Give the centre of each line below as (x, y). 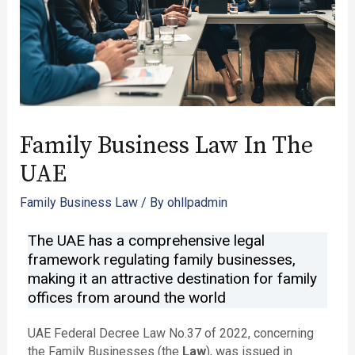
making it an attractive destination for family (172, 279)
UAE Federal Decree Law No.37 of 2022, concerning (170, 334)
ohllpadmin (197, 203)
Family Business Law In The (166, 146)
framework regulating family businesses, (161, 260)
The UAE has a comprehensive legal (146, 241)
